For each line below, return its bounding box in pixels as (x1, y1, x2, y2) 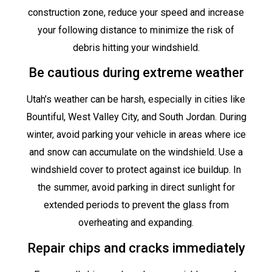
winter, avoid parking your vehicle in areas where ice (26, 129, 246, 141)
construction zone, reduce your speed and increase (28, 7, 244, 19)
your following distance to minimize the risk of (38, 24, 234, 36)
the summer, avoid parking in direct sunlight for (37, 182, 235, 194)
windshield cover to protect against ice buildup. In (31, 164, 241, 176)
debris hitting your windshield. (72, 42, 200, 54)
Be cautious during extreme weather (28, 65, 244, 81)
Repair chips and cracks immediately (27, 240, 245, 256)
